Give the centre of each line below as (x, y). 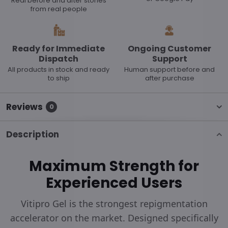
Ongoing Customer (169, 49)
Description (33, 134)
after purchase (169, 78)
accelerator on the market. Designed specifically (114, 218)
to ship (59, 78)
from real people (59, 9)
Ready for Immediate (59, 49)
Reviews (24, 107)
